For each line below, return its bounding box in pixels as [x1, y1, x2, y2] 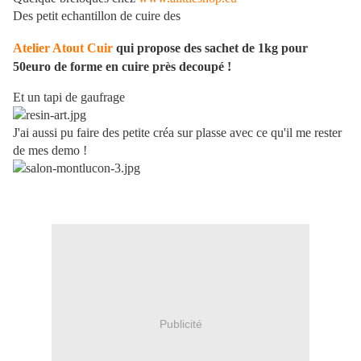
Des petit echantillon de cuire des [13, 9, 180, 23]
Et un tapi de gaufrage [13, 89, 125, 104]
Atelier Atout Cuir [13, 40, 113, 55]
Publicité [159, 317, 202, 331]
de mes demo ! [13, 143, 87, 157]
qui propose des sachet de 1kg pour [113, 40, 308, 55]
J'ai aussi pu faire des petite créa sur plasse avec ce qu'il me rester [13, 125, 342, 139]
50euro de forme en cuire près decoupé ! [13, 59, 231, 73]
